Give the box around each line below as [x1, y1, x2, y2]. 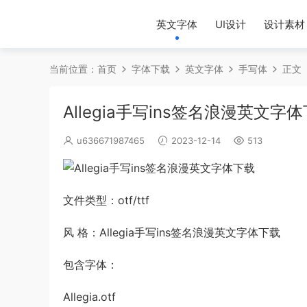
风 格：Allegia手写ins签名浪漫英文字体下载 [63, 225, 280, 240]
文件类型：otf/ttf [63, 193, 149, 208]
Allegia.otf [63, 290, 116, 304]
